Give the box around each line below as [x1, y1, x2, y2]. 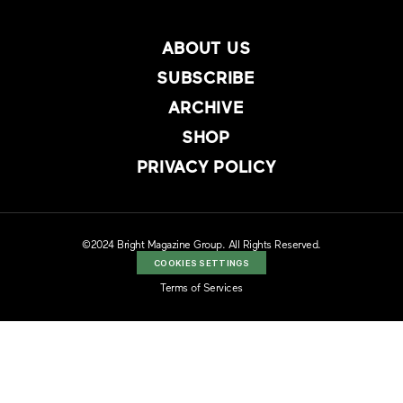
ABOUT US [161, 40, 251, 58]
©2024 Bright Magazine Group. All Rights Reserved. [82, 239, 321, 251]
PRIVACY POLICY [136, 159, 276, 177]
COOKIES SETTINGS [153, 257, 250, 268]
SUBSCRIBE [157, 70, 255, 88]
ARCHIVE [167, 100, 245, 118]
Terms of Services [160, 283, 243, 295]
